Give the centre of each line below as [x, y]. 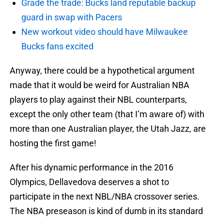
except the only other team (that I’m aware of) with [107, 114]
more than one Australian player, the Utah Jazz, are [108, 129]
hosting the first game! [53, 143]
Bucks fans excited [57, 46]
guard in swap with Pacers [72, 17]
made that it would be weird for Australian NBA [100, 85]
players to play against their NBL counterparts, [98, 100]
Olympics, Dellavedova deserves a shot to [89, 182]
